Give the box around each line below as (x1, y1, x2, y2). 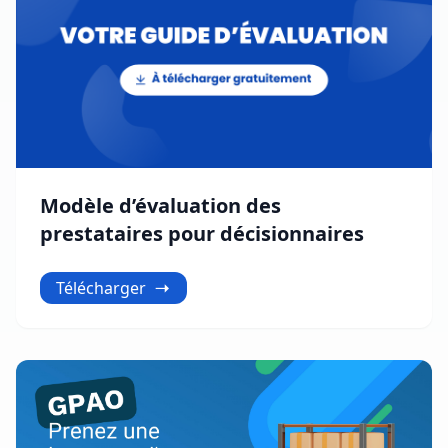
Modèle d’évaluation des (40, 192, 281, 220)
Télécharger (56, 277, 146, 300)
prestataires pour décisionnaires (40, 220, 364, 248)
